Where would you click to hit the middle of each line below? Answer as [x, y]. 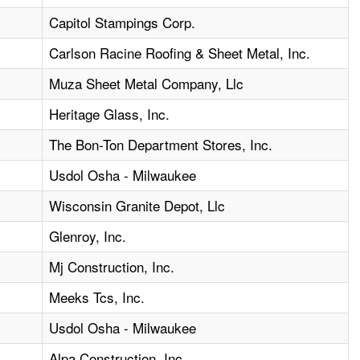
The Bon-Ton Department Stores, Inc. [161, 145]
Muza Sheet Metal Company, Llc [147, 84]
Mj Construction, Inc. [112, 267]
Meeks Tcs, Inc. [97, 297]
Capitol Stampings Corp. [123, 22]
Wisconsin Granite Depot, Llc [137, 206]
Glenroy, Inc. [88, 236]
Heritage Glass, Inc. [110, 114]
